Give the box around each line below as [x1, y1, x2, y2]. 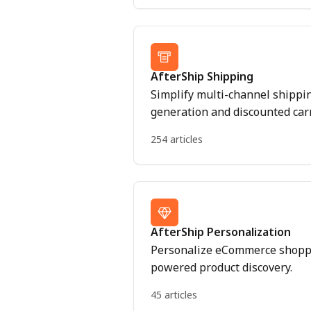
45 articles [151, 288, 197, 301]
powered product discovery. [151, 260, 292, 275]
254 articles [151, 133, 203, 146]
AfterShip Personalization [151, 224, 291, 239]
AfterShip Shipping [151, 69, 253, 84]
